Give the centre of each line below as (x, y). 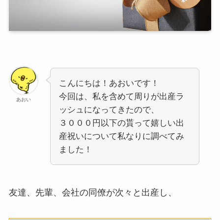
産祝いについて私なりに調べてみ (121, 137)
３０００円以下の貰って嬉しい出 (121, 123)
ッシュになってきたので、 (109, 110)
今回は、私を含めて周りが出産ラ (121, 97)
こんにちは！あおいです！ (109, 83)
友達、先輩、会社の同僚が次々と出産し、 (93, 193)
